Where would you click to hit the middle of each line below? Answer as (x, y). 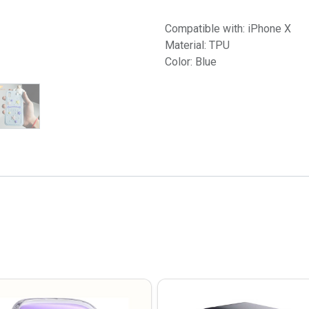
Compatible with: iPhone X (228, 29)
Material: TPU (197, 45)
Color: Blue (191, 62)
